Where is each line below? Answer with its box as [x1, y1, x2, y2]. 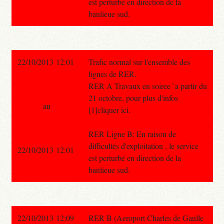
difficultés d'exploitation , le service [88, 140, 198, 151]
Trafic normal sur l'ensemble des [88, 56, 190, 67]
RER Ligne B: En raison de [88, 128, 176, 139]
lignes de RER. [88, 68, 136, 79]
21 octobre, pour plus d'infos [88, 92, 178, 103]
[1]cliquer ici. [88, 104, 130, 115]
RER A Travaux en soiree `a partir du [88, 80, 207, 91]
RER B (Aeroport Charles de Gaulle [88, 212, 203, 223]
